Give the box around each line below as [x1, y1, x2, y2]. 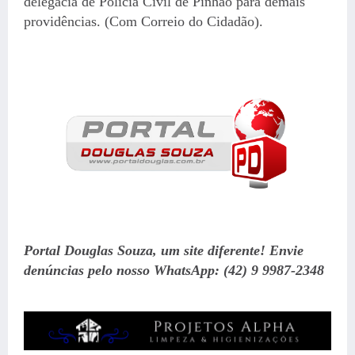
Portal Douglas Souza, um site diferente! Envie [24, 242, 303, 259]
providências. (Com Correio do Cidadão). [24, 13, 263, 29]
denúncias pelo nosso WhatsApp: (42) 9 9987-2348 [24, 262, 324, 279]
